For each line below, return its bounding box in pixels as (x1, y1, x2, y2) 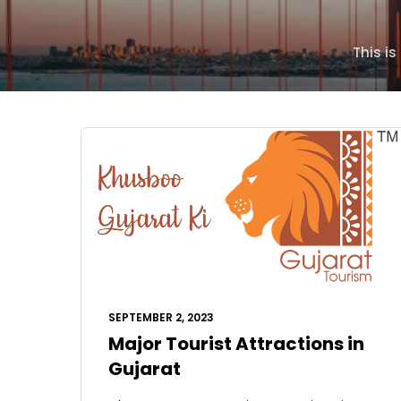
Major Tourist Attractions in (108, 331, 364, 357)
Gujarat (108, 356, 181, 382)
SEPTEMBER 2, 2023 (108, 310, 214, 326)
